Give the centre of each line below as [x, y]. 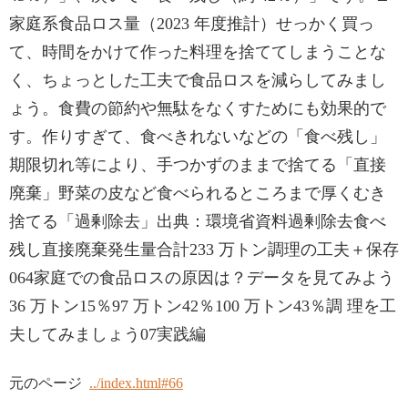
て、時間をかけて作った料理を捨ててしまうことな [198, 52]
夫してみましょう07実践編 [107, 334]
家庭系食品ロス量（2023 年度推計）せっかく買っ [192, 24]
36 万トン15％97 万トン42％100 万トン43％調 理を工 [203, 306]
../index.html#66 [136, 383]
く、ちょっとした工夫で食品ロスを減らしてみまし [198, 80]
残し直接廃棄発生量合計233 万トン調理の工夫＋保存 [204, 250]
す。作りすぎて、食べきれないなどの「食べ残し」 [198, 137]
